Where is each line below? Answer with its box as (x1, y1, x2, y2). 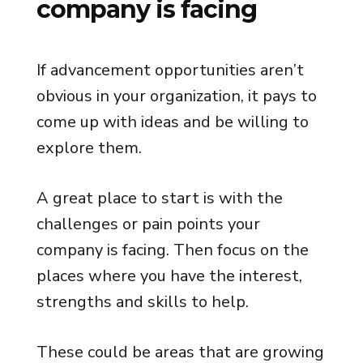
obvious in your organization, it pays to (36, 85, 317, 107)
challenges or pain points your (36, 213, 260, 235)
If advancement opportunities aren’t (36, 59, 304, 81)
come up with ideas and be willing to (36, 111, 309, 133)
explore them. (36, 137, 142, 159)
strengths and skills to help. (36, 291, 249, 313)
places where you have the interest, (36, 265, 302, 287)
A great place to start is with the (36, 187, 283, 209)
